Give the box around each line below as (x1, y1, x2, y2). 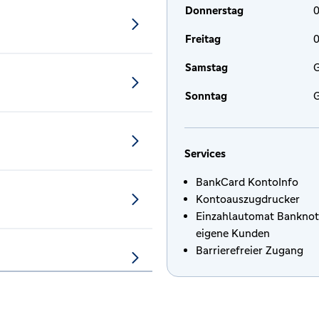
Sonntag (185, 89, 227, 103)
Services (184, 147, 226, 160)
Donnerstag (185, 4, 244, 17)
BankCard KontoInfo (196, 175, 298, 189)
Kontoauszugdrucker (196, 192, 300, 206)
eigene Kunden (196, 226, 270, 240)
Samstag (185, 61, 228, 74)
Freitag (185, 32, 221, 46)
